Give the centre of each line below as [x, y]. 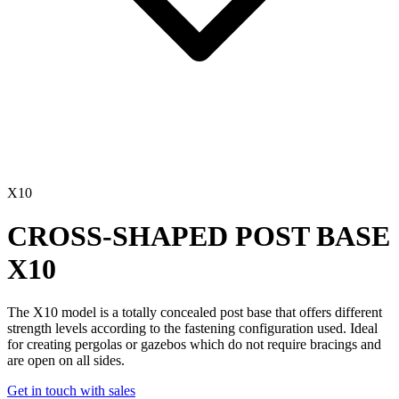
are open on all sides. [66, 361]
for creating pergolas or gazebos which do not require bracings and [194, 345]
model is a [90, 313]
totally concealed [169, 313]
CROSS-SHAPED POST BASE [199, 236]
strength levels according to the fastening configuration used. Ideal [192, 329]
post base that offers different [299, 313]
